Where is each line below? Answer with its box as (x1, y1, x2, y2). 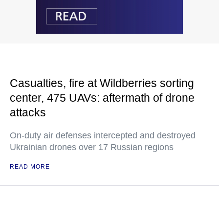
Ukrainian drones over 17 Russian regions (10, 142, 174, 153)
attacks (10, 106, 46, 119)
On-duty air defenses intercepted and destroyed (10, 131, 196, 141)
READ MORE (10, 163, 50, 171)
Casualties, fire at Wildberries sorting (10, 77, 194, 90)
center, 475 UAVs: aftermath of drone (10, 91, 195, 105)
